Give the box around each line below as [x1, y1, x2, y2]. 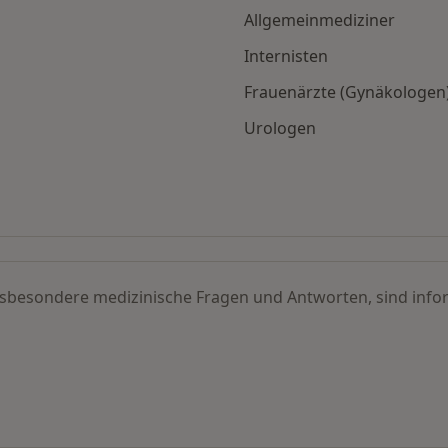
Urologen [244, 117, 316, 140]
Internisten [244, 45, 328, 68]
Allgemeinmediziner [244, 9, 395, 32]
